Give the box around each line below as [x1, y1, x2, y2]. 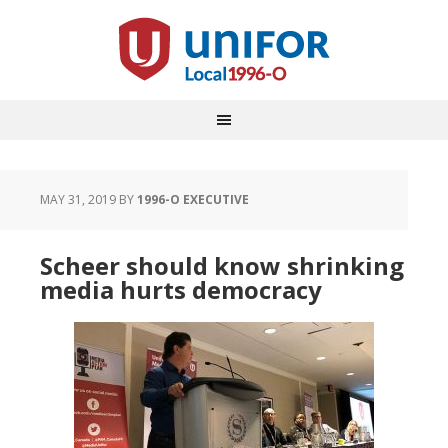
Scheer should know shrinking [40, 249, 404, 282]
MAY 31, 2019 [40, 191, 116, 208]
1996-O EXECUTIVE [137, 191, 249, 208]
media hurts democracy [40, 273, 322, 306]
